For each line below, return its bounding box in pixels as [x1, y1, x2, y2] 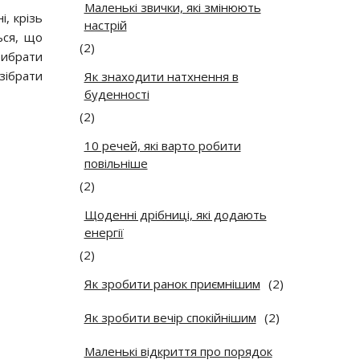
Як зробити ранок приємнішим [84, 276, 260, 292]
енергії [84, 224, 124, 241]
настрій [84, 17, 127, 34]
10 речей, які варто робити [84, 137, 241, 154]
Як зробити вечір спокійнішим [84, 309, 256, 326]
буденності [84, 86, 149, 103]
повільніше [84, 155, 148, 172]
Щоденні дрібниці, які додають [84, 207, 267, 223]
